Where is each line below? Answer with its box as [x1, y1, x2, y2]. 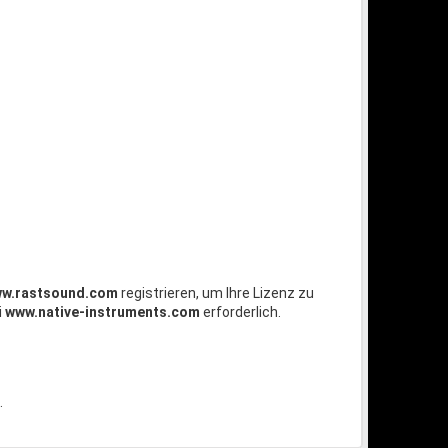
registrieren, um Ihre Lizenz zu [118, 285, 314, 302]
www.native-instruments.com [5, 304, 200, 321]
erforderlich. [200, 304, 281, 321]
